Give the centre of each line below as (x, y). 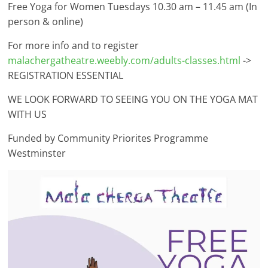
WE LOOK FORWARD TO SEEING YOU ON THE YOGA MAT (133, 99)
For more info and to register (74, 45)
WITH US (28, 114)
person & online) (46, 22)
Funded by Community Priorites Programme (108, 138)
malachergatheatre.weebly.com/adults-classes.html (124, 60)
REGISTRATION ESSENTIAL (66, 75)
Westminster (37, 153)
